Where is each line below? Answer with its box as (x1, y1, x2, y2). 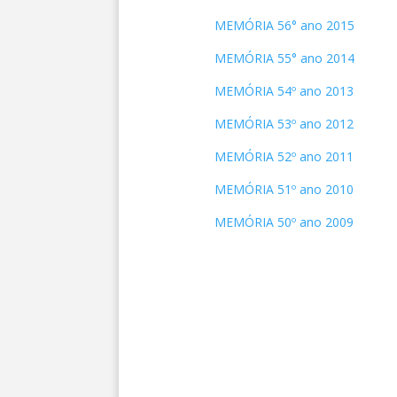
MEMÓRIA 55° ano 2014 (214, 50, 354, 66)
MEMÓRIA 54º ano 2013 (214, 82, 354, 99)
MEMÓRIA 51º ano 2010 (214, 181, 354, 198)
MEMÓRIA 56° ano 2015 (214, 17, 354, 34)
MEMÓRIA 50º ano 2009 (214, 214, 354, 230)
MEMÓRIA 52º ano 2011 (214, 148, 354, 165)
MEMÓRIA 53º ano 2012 (214, 115, 354, 132)
